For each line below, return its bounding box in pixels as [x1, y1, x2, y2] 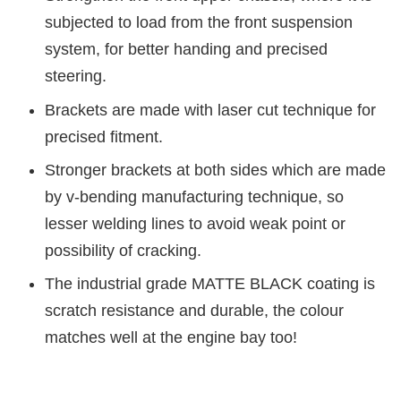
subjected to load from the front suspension [45, 13, 353, 32]
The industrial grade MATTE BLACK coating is [45, 274, 375, 293]
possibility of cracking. [45, 241, 201, 260]
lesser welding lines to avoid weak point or [45, 214, 346, 233]
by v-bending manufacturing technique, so [45, 187, 344, 206]
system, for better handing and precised [45, 40, 328, 59]
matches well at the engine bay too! [45, 328, 297, 346]
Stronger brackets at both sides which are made [45, 160, 386, 179]
